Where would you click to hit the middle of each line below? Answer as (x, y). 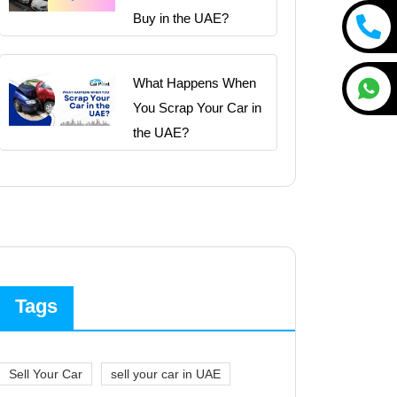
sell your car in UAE (166, 374)
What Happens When (195, 82)
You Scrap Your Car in (197, 107)
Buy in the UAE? (181, 18)
